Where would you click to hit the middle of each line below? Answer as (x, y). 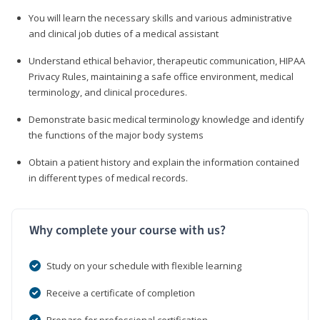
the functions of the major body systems (116, 135)
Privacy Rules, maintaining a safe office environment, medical (161, 76)
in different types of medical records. (108, 177)
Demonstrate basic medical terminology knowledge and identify (166, 119)
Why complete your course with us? (127, 230)
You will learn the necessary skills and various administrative (160, 17)
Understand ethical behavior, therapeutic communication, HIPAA (167, 60)
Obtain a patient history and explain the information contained (164, 162)
